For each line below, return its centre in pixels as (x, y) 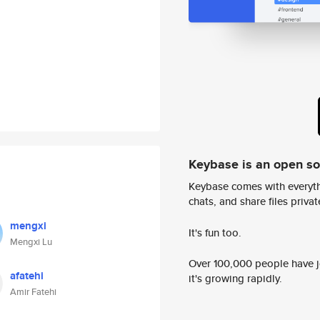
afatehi (27, 276)
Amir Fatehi (33, 292)
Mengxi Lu (31, 242)
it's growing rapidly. (235, 279)
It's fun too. (215, 232)
